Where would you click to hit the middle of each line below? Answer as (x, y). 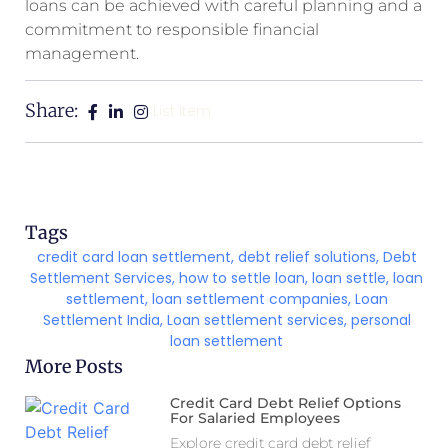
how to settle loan (242, 278)
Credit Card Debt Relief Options (286, 403)
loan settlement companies (249, 299)
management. (82, 53)
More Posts (74, 367)
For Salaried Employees (255, 418)
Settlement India (101, 320)
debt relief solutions (306, 257)
